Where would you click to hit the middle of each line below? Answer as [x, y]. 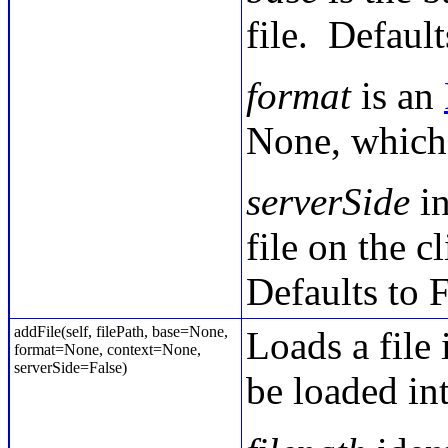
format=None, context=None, [107, 349]
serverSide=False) [70, 367]
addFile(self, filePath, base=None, [121, 331]
